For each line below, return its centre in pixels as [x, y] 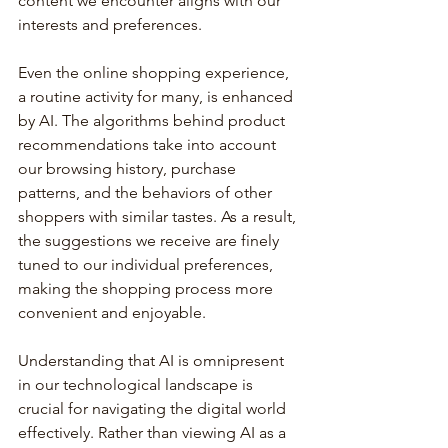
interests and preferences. [110, 24]
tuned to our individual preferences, [147, 264]
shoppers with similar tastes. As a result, [159, 216]
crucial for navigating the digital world [154, 408]
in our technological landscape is [137, 384]
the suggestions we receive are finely [150, 240]
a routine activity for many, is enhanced [157, 96]
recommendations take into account [149, 144]
